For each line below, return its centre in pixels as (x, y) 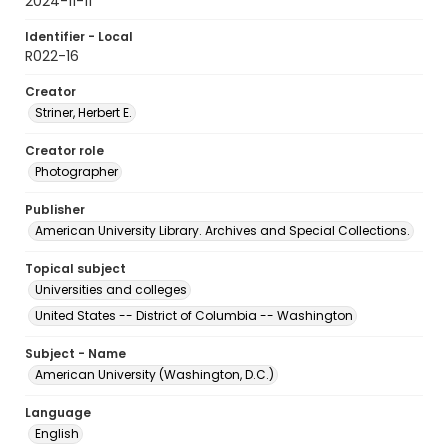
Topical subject (75, 268)
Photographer (76, 171)
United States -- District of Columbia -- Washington (194, 315)
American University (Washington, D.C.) (154, 374)
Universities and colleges (111, 289)
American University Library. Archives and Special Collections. (222, 230)
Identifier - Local (79, 36)
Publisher (55, 209)
